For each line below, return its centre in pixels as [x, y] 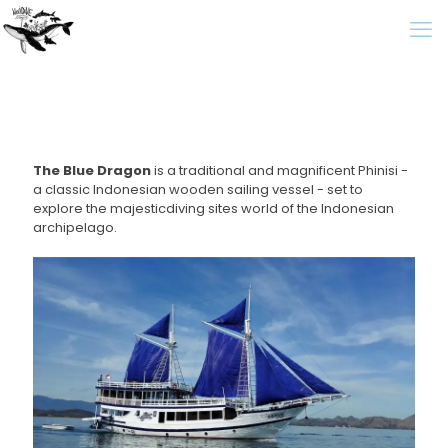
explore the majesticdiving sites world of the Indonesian [213, 208]
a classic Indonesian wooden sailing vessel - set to [198, 189]
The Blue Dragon [92, 170]
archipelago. [75, 227]
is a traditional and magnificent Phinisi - [279, 170]
